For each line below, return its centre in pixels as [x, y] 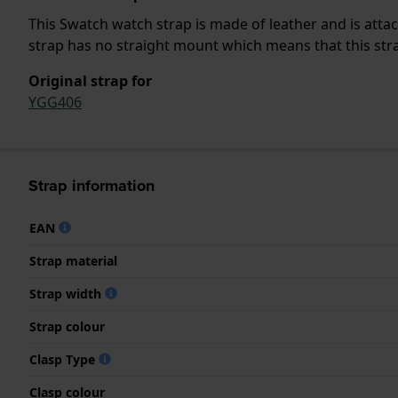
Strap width [67, 293]
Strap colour [67, 326]
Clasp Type [64, 359]
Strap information [92, 185]
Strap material [73, 260]
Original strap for [90, 80]
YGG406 [55, 102]
